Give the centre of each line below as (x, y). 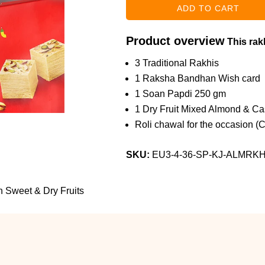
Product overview (175, 41)
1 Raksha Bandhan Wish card (197, 78)
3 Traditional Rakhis (177, 63)
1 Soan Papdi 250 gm (180, 94)
